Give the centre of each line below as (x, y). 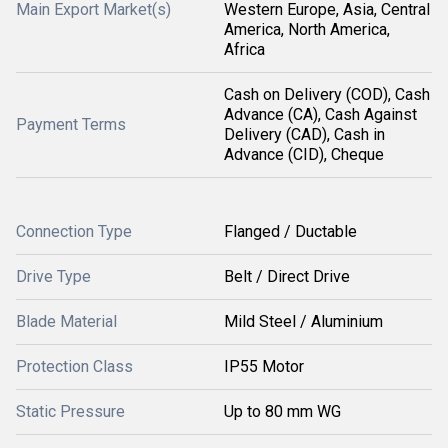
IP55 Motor (264, 366)
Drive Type (53, 276)
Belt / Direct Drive (287, 276)
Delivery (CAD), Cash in (304, 134)
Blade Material (66, 321)
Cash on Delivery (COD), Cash (327, 94)
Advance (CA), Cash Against (320, 114)
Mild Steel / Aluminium (303, 321)
